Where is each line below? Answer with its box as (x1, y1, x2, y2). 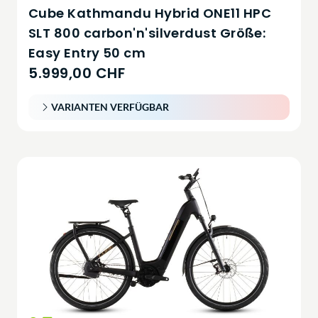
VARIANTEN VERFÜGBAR (51, 100, 169, 113)
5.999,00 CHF (28, 62, 125, 83)
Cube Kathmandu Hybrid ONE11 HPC (28, 4, 271, 22)
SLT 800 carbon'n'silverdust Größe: (28, 23, 266, 42)
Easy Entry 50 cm (28, 43, 146, 62)
